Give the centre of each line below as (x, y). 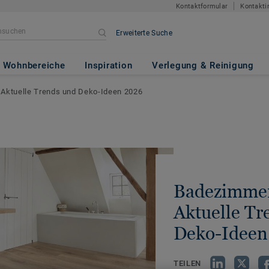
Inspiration (109, 65)
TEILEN (187, 263)
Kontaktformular (202, 6)
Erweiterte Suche (144, 33)
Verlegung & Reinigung (203, 65)
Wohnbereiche (34, 65)
